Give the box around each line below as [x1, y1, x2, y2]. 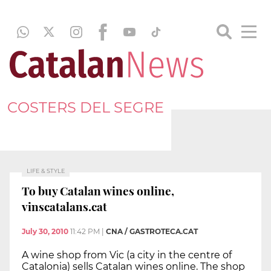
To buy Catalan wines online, [22, 182, 174, 198]
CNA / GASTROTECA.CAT [106, 227, 198, 237]
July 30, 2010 [22, 227, 68, 237]
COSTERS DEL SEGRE [7, 98, 164, 116]
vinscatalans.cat [22, 198, 107, 214]
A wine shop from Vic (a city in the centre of [22, 249, 232, 261]
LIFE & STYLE [27, 168, 65, 174]
